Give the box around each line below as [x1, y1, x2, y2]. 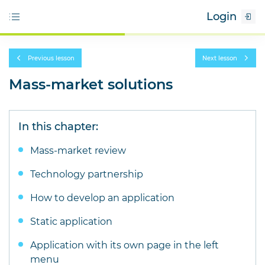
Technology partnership [30, 169, 143, 180]
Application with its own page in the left [30, 240, 219, 251]
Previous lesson [28, 54, 75, 62]
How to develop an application [30, 192, 174, 203]
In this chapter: [18, 120, 98, 133]
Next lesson [202, 54, 237, 62]
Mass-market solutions [9, 76, 173, 93]
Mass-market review [30, 145, 126, 156]
